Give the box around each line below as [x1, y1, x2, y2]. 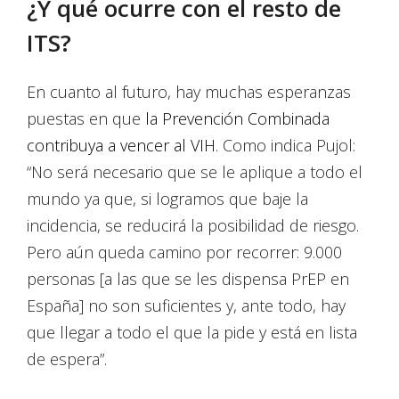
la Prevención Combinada [145, 108, 330, 130]
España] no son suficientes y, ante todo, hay [27, 295, 346, 317]
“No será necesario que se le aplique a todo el [27, 161, 362, 183]
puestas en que [27, 108, 145, 130]
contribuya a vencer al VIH [27, 134, 216, 157]
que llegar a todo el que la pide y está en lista [27, 322, 357, 344]
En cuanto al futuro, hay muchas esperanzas [27, 81, 351, 103]
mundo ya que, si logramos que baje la [27, 188, 308, 210]
